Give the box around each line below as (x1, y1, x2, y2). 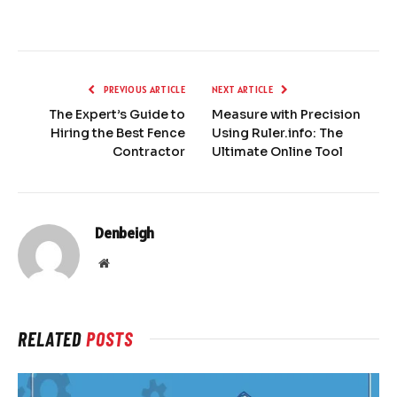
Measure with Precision (212, 106, 361, 123)
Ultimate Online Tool (212, 144, 343, 160)
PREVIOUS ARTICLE (101, 83, 185, 97)
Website (108, 256, 148, 269)
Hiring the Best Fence (51, 125, 185, 142)
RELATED (18, 327, 87, 351)
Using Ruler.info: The (212, 125, 343, 142)
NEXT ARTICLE (212, 83, 276, 97)
